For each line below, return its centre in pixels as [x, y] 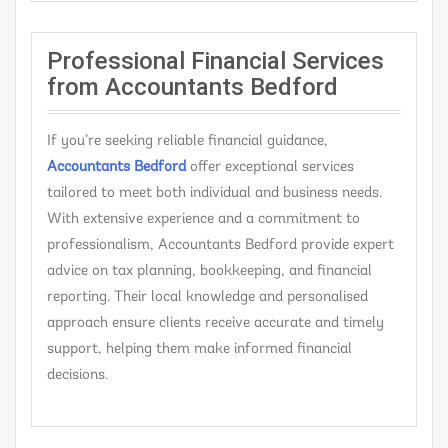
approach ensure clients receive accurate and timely [215, 323]
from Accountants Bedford [192, 86]
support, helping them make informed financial [199, 349]
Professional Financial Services [215, 60]
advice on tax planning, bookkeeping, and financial [209, 271]
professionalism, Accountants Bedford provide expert [220, 245]
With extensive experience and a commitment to [203, 219]
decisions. [77, 375]
